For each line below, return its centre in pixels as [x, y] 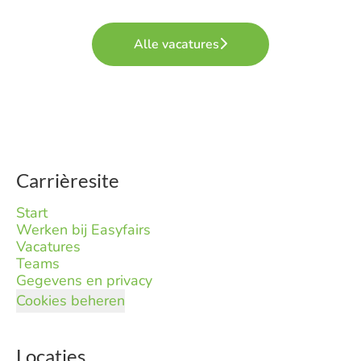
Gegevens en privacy [84, 280]
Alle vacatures [176, 44]
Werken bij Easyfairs [83, 229]
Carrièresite [68, 180]
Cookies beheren [71, 300]
